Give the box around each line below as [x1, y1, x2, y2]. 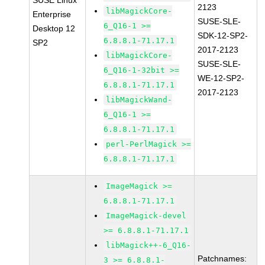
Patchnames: [198, 254, 247, 263]
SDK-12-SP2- [198, 31, 248, 40]
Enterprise [33, 9, 72, 19]
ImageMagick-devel [106, 211, 187, 220]
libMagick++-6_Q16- [106, 241, 192, 250]
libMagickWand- [106, 95, 173, 104]
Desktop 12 [33, 24, 76, 33]
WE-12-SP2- [198, 73, 245, 83]
